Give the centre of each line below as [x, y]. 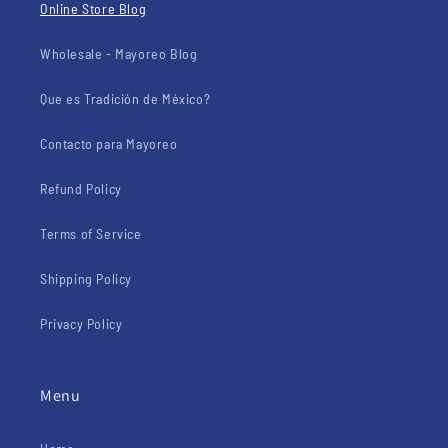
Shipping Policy [86, 278]
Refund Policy [81, 188]
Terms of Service [91, 233]
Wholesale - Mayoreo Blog [119, 53]
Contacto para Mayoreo [109, 143]
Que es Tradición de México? [125, 98]
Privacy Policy [81, 323]
